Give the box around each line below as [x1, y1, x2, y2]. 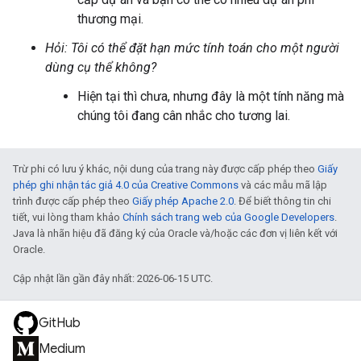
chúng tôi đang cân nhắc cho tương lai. [77, 108, 290, 123]
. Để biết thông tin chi [234, 195, 331, 207]
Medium [39, 341, 85, 357]
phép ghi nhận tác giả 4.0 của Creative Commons [13, 179, 239, 191]
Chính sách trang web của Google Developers [122, 211, 334, 223]
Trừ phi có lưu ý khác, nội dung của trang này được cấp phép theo [13, 163, 317, 175]
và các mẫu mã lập [239, 179, 327, 191]
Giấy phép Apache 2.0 [132, 195, 234, 207]
